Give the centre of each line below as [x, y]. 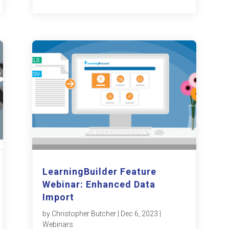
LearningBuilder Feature [100, 172]
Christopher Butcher [84, 214]
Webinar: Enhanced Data [99, 185]
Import [59, 197]
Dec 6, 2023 [140, 214]
